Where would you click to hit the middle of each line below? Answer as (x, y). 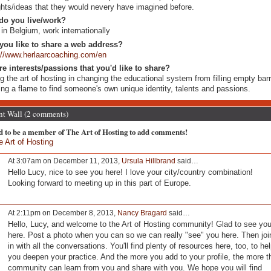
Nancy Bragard (142, 213)
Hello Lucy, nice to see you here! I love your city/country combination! (130, 172)
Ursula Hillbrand (148, 161)
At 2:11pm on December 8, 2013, (62, 213)
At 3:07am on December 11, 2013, (64, 161)
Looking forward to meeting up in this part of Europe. (99, 183)
